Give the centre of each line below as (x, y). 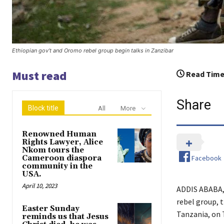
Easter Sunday (51, 209)
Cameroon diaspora (62, 158)
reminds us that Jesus (65, 217)
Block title (43, 108)
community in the (57, 166)
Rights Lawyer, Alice (62, 142)
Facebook (206, 158)
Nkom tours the (53, 150)
